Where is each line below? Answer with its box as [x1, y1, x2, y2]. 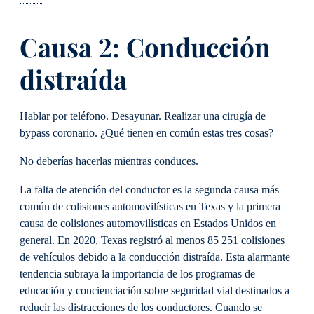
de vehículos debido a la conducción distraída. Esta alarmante [20, 250, 290, 264]
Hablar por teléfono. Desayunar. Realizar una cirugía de [20, 110, 266, 123]
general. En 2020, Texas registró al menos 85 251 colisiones [20, 233, 285, 247]
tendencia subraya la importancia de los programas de [20, 267, 255, 280]
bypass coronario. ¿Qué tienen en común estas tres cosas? [20, 127, 273, 140]
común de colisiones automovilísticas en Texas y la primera [20, 200, 280, 213]
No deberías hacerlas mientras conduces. [20, 155, 198, 168]
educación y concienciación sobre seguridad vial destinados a [20, 284, 289, 297]
